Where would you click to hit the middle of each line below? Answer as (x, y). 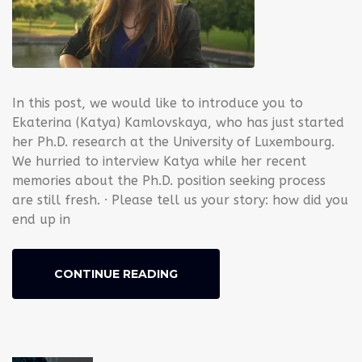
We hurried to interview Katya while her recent (159, 161)
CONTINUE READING (116, 274)
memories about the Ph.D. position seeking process (169, 180)
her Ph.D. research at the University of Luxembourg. (173, 141)
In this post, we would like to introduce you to (158, 103)
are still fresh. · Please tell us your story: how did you (180, 200)
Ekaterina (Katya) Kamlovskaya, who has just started (178, 122)
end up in (41, 219)
